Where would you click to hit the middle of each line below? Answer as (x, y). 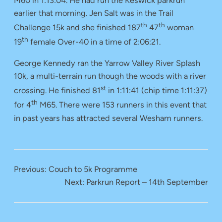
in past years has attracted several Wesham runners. (108, 118)
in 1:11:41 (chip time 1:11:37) (157, 91)
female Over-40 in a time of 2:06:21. (94, 42)
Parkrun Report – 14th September (147, 182)
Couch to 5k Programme (93, 169)
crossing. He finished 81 (57, 91)
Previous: (30, 169)
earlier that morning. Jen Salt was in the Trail (94, 13)
